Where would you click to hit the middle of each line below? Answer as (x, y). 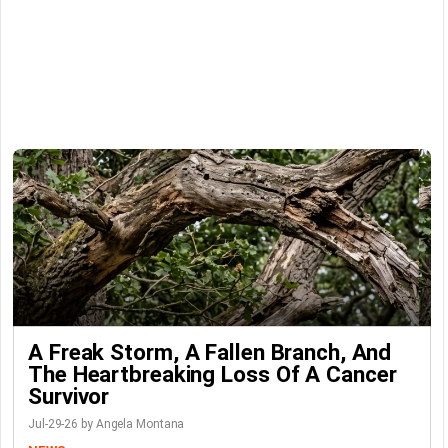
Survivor (69, 395)
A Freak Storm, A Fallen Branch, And (209, 351)
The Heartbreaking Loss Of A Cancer (212, 373)
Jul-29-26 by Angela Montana (106, 423)
